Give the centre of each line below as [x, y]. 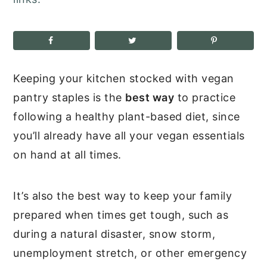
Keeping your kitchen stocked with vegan [124, 78]
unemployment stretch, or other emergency [130, 253]
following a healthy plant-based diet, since [127, 116]
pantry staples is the [69, 97]
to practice [205, 97]
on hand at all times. [67, 154]
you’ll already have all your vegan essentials [129, 135]
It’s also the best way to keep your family [123, 195]
